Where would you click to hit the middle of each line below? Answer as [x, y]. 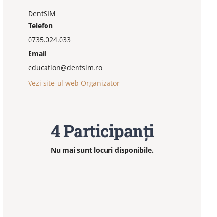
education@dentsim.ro [65, 68]
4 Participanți [102, 131]
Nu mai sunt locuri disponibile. [102, 150]
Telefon [40, 26]
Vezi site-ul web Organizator [74, 83]
